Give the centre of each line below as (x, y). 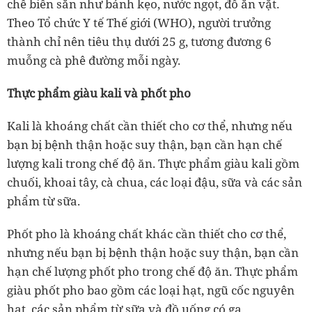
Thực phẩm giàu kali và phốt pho (99, 93)
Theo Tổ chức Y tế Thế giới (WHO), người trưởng (139, 23)
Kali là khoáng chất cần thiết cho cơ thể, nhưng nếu (150, 126)
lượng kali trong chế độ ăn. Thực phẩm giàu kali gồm (153, 163)
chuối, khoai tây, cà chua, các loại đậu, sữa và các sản (155, 182)
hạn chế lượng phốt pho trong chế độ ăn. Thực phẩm (153, 271)
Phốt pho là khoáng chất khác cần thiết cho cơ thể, (147, 234)
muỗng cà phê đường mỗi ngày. (94, 60)
